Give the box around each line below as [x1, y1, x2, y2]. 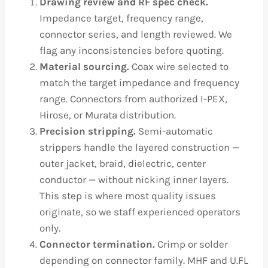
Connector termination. [39, 238, 155, 250]
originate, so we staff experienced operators [39, 206, 240, 218]
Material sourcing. [39, 60, 129, 72]
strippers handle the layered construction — [39, 141, 239, 153]
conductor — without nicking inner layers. [39, 173, 229, 185]
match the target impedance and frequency [39, 77, 239, 89]
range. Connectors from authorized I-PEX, [39, 93, 227, 105]
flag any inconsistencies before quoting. [39, 44, 224, 56]
